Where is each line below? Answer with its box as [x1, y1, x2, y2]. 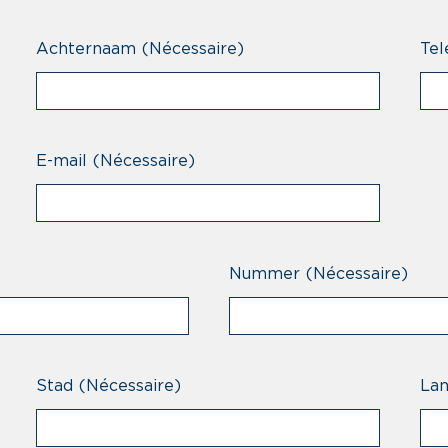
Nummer [229, 265, 300, 282]
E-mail [36, 152, 88, 169]
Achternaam [36, 41, 137, 57]
